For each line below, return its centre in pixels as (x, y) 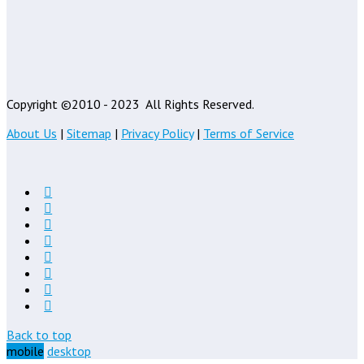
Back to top (39, 334)
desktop (69, 351)
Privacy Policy (157, 133)
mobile (25, 351)
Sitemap (89, 133)
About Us (32, 133)
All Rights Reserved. (199, 104)
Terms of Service (249, 133)
